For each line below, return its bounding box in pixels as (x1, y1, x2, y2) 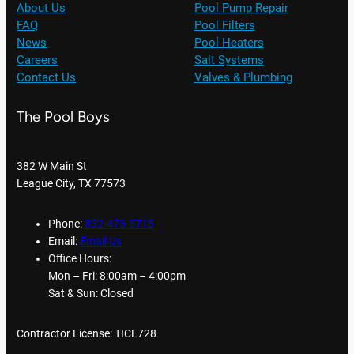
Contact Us (17, 70, 77, 85)
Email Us (80, 235, 122, 249)
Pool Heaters (194, 36, 264, 50)
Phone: (48, 217, 85, 232)
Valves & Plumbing (194, 70, 292, 85)
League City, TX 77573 (17, 177, 126, 191)
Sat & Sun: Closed (48, 287, 134, 301)
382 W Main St (17, 160, 88, 174)
